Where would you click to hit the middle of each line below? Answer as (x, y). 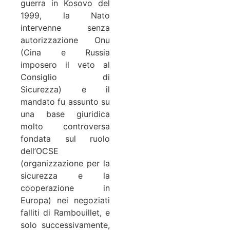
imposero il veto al (65, 64)
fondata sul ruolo (65, 138)
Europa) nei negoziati (65, 200)
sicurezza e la (65, 175)
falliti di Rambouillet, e (65, 212)
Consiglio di (65, 77)
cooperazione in (65, 188)
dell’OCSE (40, 151)
